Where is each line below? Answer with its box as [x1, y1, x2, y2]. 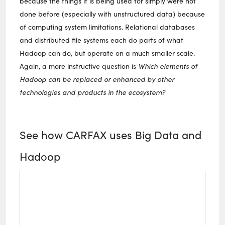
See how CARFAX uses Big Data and [20, 127, 202, 142]
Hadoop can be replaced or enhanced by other [20, 74, 175, 84]
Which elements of [138, 61, 198, 71]
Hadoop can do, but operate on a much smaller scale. [20, 48, 195, 58]
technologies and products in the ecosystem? [20, 87, 166, 97]
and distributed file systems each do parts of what [20, 35, 184, 45]
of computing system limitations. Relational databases [20, 22, 195, 32]
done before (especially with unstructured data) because [20, 9, 205, 19]
